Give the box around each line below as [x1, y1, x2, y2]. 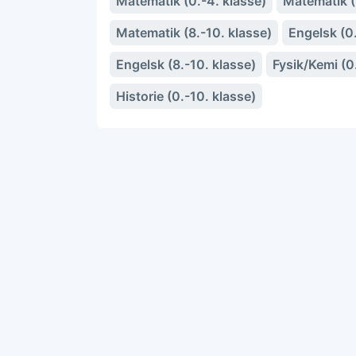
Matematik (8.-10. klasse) [116, 25, 272, 41]
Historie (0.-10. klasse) [116, 88, 256, 104]
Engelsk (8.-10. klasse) [116, 56, 256, 72]
